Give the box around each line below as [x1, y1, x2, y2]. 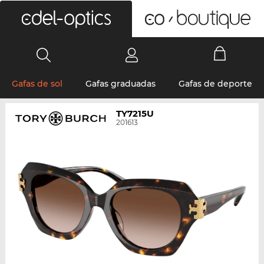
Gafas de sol [11, 78, 62, 89]
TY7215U [116, 108, 154, 119]
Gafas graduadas [85, 78, 156, 89]
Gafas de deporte [179, 78, 253, 89]
